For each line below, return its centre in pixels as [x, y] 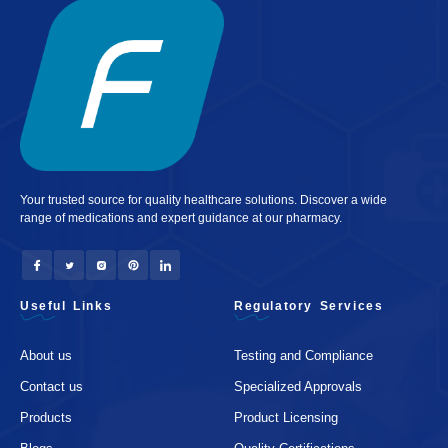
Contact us [51, 386]
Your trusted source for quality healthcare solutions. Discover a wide [203, 199]
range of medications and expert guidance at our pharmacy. [181, 217]
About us [46, 355]
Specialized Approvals [298, 386]
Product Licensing [286, 417]
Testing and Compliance [303, 355]
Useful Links [66, 305]
